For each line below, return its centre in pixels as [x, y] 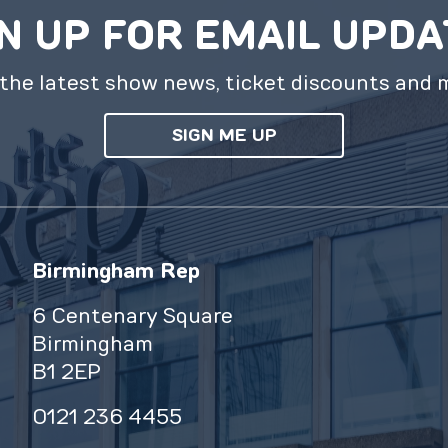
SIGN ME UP [224, 134]
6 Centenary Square [132, 315]
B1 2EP [66, 371]
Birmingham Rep [115, 270]
